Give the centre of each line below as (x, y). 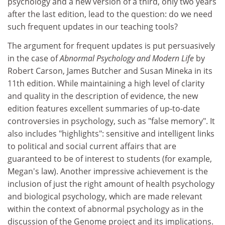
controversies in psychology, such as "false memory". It (111, 121)
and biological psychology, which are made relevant (105, 196)
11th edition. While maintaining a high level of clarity (106, 83)
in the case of (34, 58)
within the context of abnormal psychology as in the (105, 209)
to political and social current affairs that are (92, 146)
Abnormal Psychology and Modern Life (128, 58)
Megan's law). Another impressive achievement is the (108, 171)
